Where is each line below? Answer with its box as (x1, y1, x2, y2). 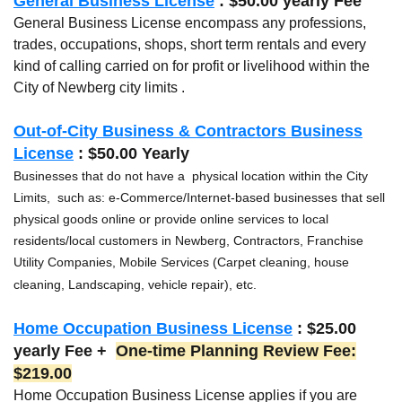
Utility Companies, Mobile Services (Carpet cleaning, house (13, 255, 349, 270)
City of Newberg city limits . (13, 80, 185, 96)
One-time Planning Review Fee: (116, 342, 356, 361)
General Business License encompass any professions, (13, 15, 366, 31)
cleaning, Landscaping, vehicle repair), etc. (13, 277, 257, 293)
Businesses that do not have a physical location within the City (13, 169, 368, 184)
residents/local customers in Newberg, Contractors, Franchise (13, 233, 363, 249)
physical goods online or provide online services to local (13, 212, 328, 227)
